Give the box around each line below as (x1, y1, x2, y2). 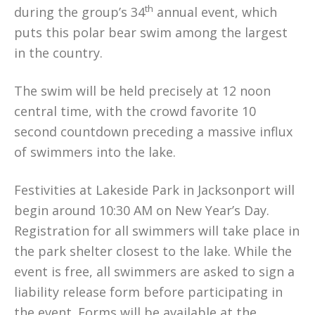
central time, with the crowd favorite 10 (14, 103, 256, 120)
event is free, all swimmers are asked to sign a (14, 263, 295, 280)
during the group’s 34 (14, 4, 145, 20)
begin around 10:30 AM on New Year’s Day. (14, 202, 273, 219)
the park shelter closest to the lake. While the (14, 243, 292, 259)
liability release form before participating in (14, 283, 283, 300)
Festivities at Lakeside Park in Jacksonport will (14, 181, 295, 198)
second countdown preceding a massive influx (14, 123, 292, 140)
